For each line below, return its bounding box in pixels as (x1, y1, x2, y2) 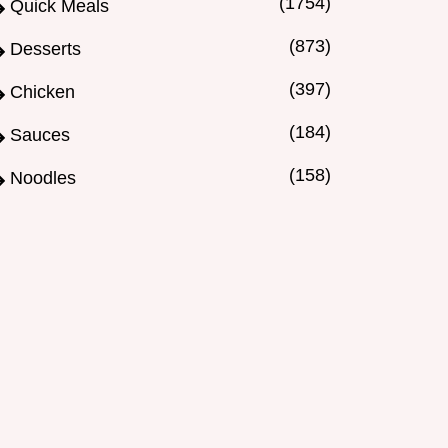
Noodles (10, 168, 76, 189)
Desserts (10, 39, 81, 60)
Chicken (10, 82, 75, 103)
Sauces (10, 125, 70, 146)
